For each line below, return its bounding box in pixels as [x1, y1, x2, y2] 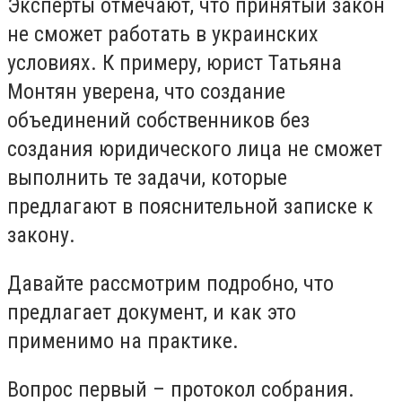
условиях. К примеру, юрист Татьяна [7, 50, 342, 76]
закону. [7, 223, 75, 249]
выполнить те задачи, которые [7, 165, 287, 191]
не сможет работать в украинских [7, 22, 319, 48]
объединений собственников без [7, 108, 310, 134]
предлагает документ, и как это [7, 299, 296, 325]
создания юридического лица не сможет [7, 136, 382, 162]
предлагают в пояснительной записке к [7, 194, 373, 220]
